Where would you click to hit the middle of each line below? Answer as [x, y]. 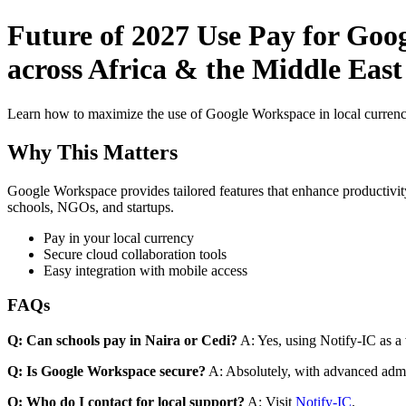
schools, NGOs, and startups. [91, 207]
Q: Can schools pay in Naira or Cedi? [122, 341]
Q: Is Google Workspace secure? [106, 372]
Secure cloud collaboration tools [135, 254]
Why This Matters [92, 152]
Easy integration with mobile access [145, 270]
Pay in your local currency [119, 237]
